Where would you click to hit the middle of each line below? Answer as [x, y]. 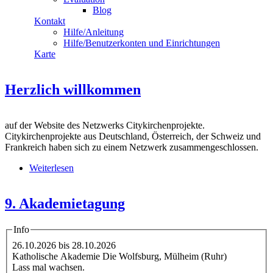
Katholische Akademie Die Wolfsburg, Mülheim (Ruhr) [119, 256]
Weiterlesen [51, 168]
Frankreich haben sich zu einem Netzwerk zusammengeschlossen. [132, 147]
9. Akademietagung [65, 203]
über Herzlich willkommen [125, 168]
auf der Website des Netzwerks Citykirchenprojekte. [105, 125]
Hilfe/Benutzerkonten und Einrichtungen [142, 43]
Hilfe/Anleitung [94, 32]
